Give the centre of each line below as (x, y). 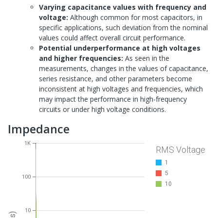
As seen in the (146, 58)
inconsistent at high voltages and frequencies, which (121, 89)
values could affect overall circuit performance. (112, 38)
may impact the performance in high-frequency (113, 99)
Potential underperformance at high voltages (120, 48)
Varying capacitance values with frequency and (123, 7)
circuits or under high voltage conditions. (102, 109)
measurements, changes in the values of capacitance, (124, 69)
